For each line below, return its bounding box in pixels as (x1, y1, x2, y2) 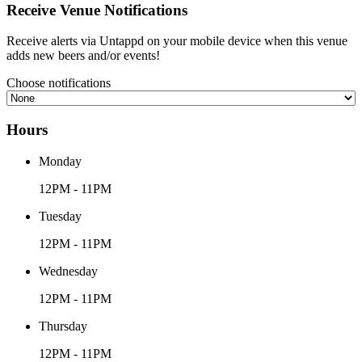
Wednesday (39, 263, 98, 278)
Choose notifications (6, 76, 111, 90)
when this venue (264, 34, 347, 48)
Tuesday (39, 208, 82, 223)
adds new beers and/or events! (6, 48, 160, 63)
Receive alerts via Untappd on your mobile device (6, 34, 261, 48)
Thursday (39, 318, 87, 333)
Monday (39, 154, 82, 168)
